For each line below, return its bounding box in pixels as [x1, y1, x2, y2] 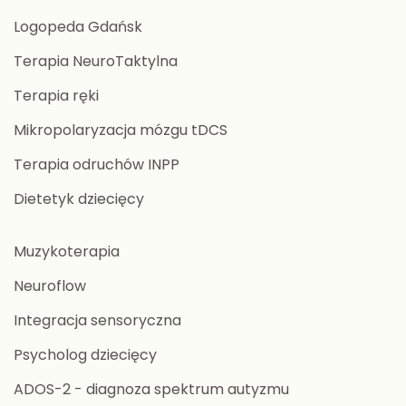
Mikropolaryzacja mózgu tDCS [14, 119, 227, 140]
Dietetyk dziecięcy [14, 188, 144, 209]
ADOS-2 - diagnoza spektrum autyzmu [14, 378, 289, 400]
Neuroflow [14, 275, 86, 296]
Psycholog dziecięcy [14, 343, 157, 365]
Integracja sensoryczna [14, 309, 181, 331]
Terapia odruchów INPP [14, 153, 179, 175]
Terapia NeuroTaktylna [14, 50, 178, 72]
